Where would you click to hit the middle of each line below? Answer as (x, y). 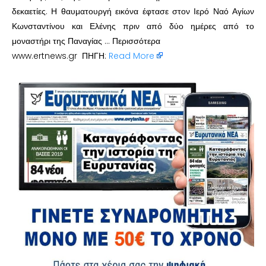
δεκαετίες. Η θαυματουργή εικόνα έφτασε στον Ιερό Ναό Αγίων (133, 11)
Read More (132, 56)
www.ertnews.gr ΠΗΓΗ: (60, 56)
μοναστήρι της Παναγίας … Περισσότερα (86, 41)
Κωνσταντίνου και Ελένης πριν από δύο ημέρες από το (133, 26)
